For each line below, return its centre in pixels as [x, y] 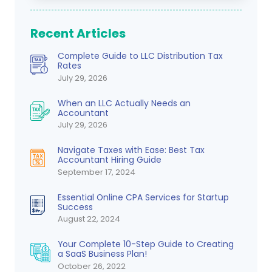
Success [76, 207]
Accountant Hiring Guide [110, 160]
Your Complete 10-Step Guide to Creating [146, 244]
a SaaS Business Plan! [103, 254]
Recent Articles [78, 34]
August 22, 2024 [89, 219]
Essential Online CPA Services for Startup [144, 197]
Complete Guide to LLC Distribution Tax [141, 56]
